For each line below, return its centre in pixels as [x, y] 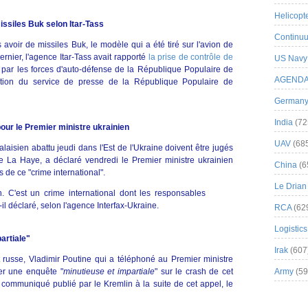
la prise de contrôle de [191, 57]
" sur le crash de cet [194, 272]
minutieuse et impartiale [109, 272]
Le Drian [290, 186]
